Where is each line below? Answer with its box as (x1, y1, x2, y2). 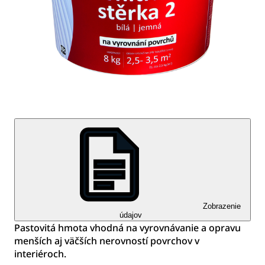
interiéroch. (14, 247, 66, 260)
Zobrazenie (203, 202, 241, 211)
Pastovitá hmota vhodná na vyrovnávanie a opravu (14, 221, 241, 234)
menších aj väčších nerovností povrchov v (14, 234, 199, 247)
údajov (119, 211, 142, 219)
